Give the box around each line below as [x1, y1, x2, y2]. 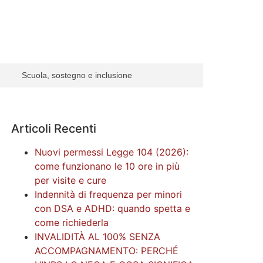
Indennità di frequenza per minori [35, 188, 182, 201]
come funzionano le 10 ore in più [35, 160, 180, 173]
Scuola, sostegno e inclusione [22, 70, 132, 80]
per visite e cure [35, 174, 106, 187]
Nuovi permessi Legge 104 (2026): [35, 146, 188, 159]
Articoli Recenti [11, 122, 96, 136]
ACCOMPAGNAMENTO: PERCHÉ [35, 245, 178, 257]
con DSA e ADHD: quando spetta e [35, 203, 190, 215]
